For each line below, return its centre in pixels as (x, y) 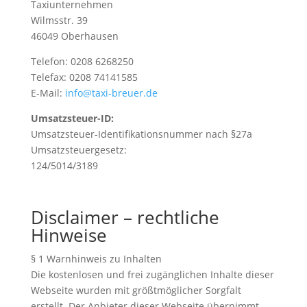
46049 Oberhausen (74, 36)
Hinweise (69, 235)
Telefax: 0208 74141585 (84, 77)
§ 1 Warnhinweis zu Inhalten (96, 259)
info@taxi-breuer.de (111, 93)
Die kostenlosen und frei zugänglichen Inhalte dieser (152, 274)
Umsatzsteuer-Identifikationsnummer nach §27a (141, 134)
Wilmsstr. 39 (59, 20)
